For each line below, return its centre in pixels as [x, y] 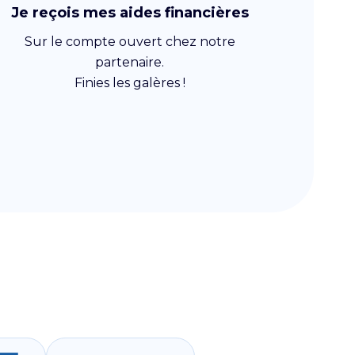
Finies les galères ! [130, 83]
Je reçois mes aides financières [130, 13]
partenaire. [130, 62]
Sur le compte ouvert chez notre [130, 42]
